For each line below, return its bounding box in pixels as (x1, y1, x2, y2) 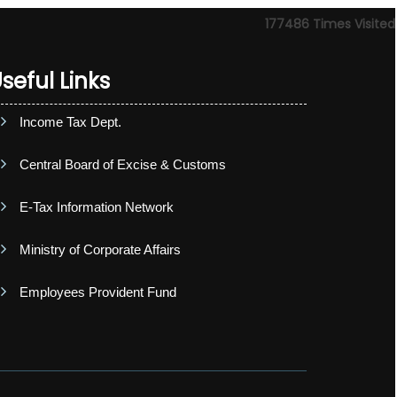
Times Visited (313, 15, 395, 33)
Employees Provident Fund (19, 284, 176, 300)
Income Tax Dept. (19, 113, 121, 129)
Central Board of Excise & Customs (19, 156, 226, 172)
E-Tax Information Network (19, 198, 174, 214)
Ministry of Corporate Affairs (19, 241, 181, 257)
